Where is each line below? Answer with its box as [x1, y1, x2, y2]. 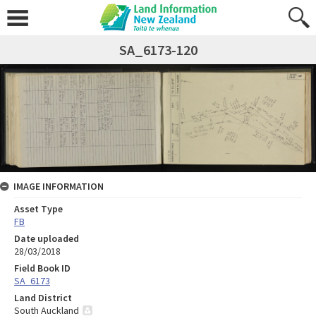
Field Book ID [14, 261, 71, 274]
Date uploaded [14, 231, 79, 245]
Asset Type [14, 202, 63, 215]
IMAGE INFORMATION [13, 179, 104, 193]
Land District [14, 291, 72, 304]
